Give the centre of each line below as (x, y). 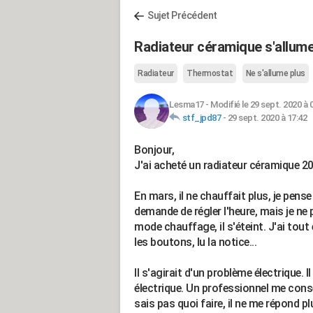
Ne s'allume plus (275, 73)
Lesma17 (187, 104)
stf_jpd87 (201, 118)
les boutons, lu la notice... (195, 242)
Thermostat (210, 73)
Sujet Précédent (182, 15)
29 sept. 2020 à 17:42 (267, 118)
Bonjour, (154, 150)
